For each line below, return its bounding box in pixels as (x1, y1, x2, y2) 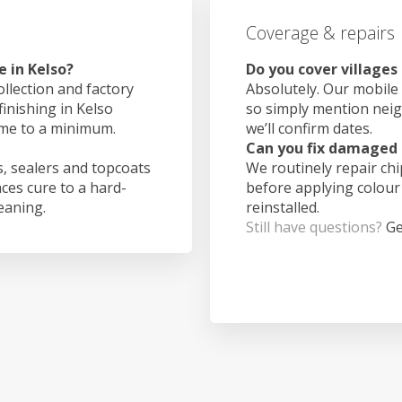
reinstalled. (246, 197, 319, 217)
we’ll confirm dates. (246, 118, 372, 138)
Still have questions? (246, 216, 386, 237)
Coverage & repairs (246, 21, 395, 46)
